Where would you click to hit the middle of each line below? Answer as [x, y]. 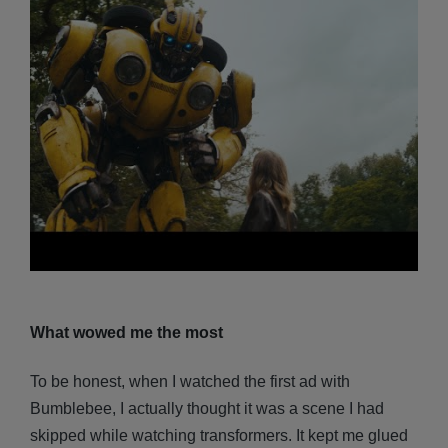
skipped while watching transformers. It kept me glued [219, 436]
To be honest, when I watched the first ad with [190, 382]
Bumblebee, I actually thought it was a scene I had [207, 409]
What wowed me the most [126, 332]
